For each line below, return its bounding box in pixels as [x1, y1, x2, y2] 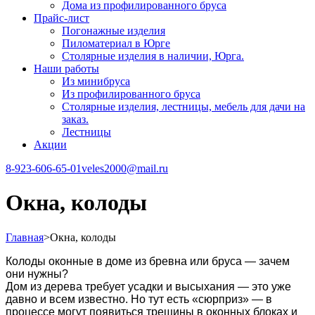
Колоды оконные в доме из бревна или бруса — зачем [6, 255, 290, 267]
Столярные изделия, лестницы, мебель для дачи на [62, 101, 305, 112]
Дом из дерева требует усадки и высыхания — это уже [6, 280, 291, 292]
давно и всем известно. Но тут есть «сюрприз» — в [6, 292, 272, 305]
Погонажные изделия [62, 25, 165, 37]
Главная [6, 231, 44, 243]
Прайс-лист [34, 12, 89, 24]
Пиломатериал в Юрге [62, 37, 170, 49]
